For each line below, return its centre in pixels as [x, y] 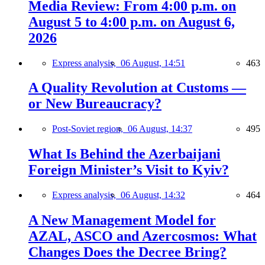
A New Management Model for [122, 220]
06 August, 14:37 [160, 129]
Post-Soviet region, [90, 129]
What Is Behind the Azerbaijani [125, 154]
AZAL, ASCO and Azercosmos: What [143, 236]
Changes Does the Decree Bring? [127, 252]
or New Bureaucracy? [95, 104]
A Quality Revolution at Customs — [137, 88]
